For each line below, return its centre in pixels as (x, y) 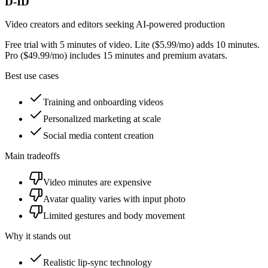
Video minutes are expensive (97, 182)
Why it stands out (38, 236)
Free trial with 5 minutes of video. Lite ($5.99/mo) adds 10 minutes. (132, 45)
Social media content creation (98, 136)
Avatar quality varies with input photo (114, 199)
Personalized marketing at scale (102, 119)
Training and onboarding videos (103, 102)
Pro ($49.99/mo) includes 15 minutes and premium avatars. (116, 56)
